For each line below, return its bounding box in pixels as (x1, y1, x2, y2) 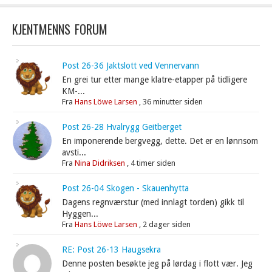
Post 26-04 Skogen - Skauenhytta (62, 183, 189, 193)
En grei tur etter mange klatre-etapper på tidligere (62, 75, 248, 84)
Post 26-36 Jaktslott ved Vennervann (62, 61, 200, 70)
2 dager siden (143, 220, 191, 229)
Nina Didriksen (75, 158, 126, 168)
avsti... (62, 148, 87, 157)
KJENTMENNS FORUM (12, 20, 107, 38)
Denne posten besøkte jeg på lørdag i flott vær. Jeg (62, 259, 253, 268)
